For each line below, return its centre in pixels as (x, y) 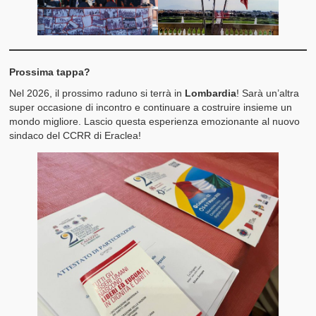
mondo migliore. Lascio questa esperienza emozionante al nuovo (155, 122)
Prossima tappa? (50, 72)
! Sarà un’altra (268, 93)
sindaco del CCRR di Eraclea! (75, 136)
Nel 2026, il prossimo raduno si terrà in (97, 93)
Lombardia (211, 93)
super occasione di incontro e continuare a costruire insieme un (151, 108)
